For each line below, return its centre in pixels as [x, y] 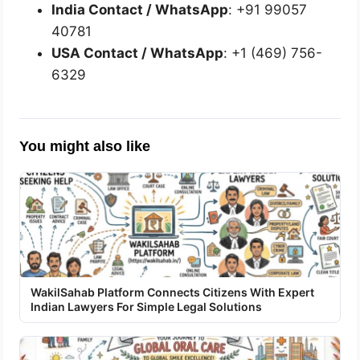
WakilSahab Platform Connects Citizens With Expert [173, 292]
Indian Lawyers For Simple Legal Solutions [147, 306]
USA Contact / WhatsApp [138, 53]
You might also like [85, 147]
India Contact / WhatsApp [140, 10]
